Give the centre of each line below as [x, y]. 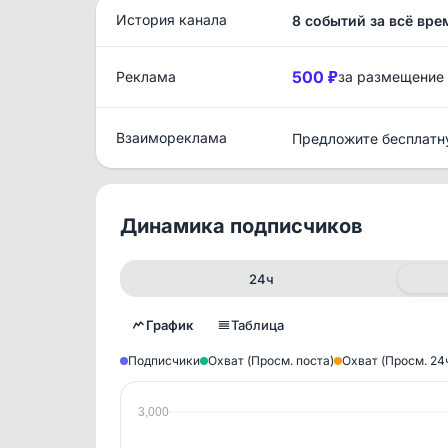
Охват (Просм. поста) [271, 361]
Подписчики [164, 361]
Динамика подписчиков [241, 226]
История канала [171, 19]
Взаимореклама [171, 137]
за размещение [391, 76]
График [169, 325]
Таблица [257, 325]
